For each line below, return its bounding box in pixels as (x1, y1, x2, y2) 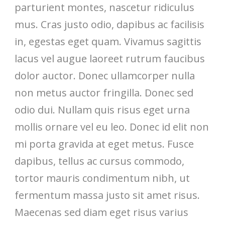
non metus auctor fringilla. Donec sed (15, 86, 193, 99)
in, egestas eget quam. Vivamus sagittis (15, 35, 201, 48)
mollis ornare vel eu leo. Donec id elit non (15, 120, 209, 134)
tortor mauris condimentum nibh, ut (15, 171, 190, 185)
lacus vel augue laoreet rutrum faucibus (15, 52, 205, 65)
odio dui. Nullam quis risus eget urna (15, 103, 190, 117)
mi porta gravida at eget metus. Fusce (15, 137, 194, 151)
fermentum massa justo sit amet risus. (15, 188, 200, 202)
